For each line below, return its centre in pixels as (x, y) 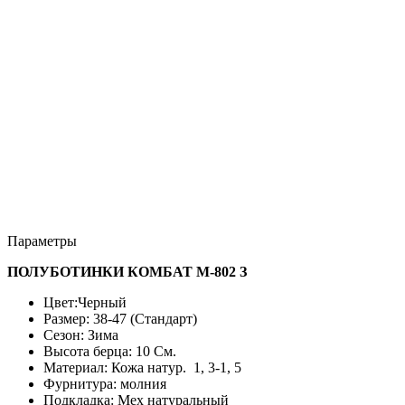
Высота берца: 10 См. (110, 352)
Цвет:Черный (85, 303)
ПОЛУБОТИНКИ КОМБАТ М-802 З (127, 272)
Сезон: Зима (81, 335)
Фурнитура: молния (105, 384)
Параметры (42, 241)
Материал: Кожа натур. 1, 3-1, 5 (142, 368)
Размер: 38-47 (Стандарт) (120, 319)
